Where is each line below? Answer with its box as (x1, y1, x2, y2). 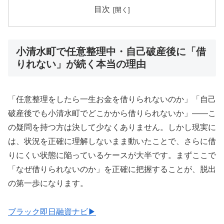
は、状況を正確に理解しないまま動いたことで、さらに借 (8, 137, 216, 146)
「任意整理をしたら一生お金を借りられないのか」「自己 (8, 95, 216, 104)
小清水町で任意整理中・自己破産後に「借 (16, 45, 206, 57)
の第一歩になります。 (8, 179, 88, 188)
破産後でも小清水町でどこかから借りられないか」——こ (8, 109, 216, 118)
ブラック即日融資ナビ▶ (8, 207, 96, 216)
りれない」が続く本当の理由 (16, 58, 146, 69)
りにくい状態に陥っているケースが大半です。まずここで (8, 151, 216, 160)
